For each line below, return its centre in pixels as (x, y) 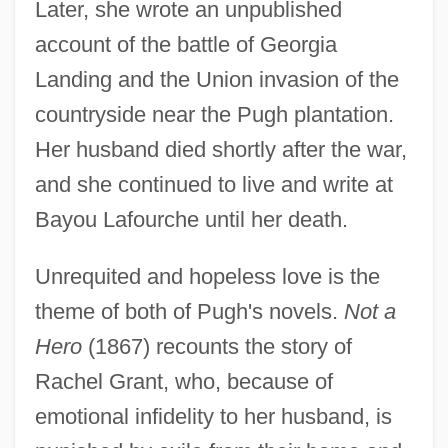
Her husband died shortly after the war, (220, 149)
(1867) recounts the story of (216, 346)
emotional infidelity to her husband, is (213, 416)
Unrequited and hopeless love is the (207, 276)
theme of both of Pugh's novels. (189, 311)
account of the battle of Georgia (185, 44)
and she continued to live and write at (213, 184)
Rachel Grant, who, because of (183, 381)
